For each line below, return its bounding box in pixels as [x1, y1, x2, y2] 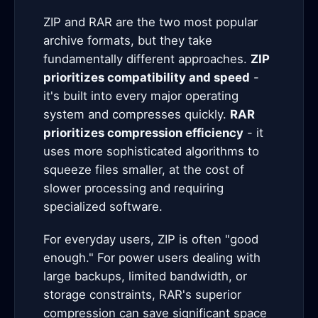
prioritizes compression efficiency [43, 126, 243, 140]
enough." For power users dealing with [43, 251, 261, 265]
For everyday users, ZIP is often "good [43, 232, 258, 246]
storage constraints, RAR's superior [43, 287, 241, 302]
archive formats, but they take [43, 33, 212, 48]
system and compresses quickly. [43, 107, 230, 121]
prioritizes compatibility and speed [43, 70, 250, 84]
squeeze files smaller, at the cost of [43, 163, 244, 177]
